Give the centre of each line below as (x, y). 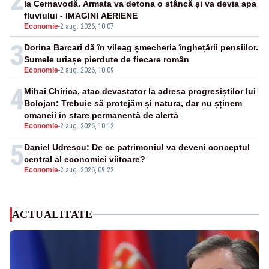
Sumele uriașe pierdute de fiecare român (107, 60)
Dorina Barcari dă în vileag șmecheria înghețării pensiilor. (141, 48)
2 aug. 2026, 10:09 (87, 71)
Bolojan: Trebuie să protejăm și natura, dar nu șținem (133, 104)
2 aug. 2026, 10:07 (87, 27)
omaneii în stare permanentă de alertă (101, 116)
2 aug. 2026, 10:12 (87, 126)
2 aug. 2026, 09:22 (87, 170)
